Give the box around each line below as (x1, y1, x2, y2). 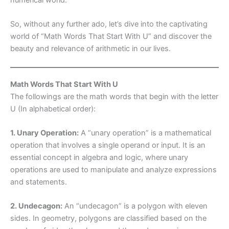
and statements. (10, 177, 67, 187)
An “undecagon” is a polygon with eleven (62, 201, 208, 211)
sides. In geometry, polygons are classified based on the (10, 214, 207, 223)
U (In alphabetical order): (10, 104, 96, 113)
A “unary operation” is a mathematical (79, 128, 211, 138)
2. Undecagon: (10, 201, 62, 211)
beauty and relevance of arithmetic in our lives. (10, 44, 171, 54)
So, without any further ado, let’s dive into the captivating (10, 19, 208, 29)
